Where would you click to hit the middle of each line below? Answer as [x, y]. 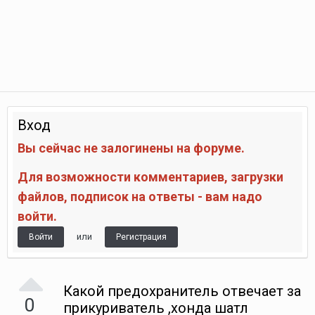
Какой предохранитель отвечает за [182, 291]
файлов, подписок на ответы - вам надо [140, 197]
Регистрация [141, 237]
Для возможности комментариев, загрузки [150, 177]
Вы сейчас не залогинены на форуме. [131, 148]
